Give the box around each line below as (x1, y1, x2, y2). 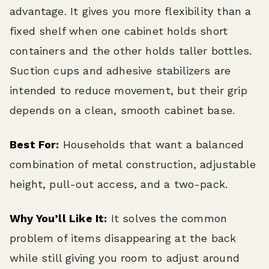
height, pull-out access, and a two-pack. (10, 178, 228, 191)
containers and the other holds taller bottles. (10, 44, 252, 58)
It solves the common (107, 212, 228, 225)
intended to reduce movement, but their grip (10, 84, 247, 97)
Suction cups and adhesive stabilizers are (10, 64, 231, 77)
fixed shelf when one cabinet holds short (10, 25, 228, 38)
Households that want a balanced (59, 138, 244, 151)
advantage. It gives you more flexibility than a (10, 5, 252, 18)
